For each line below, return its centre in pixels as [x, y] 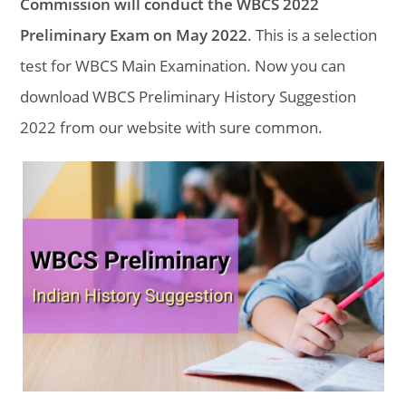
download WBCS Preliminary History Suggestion [188, 97]
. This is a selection [313, 35]
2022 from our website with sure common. [172, 127]
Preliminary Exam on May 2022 [134, 35]
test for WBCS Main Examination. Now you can [183, 66]
